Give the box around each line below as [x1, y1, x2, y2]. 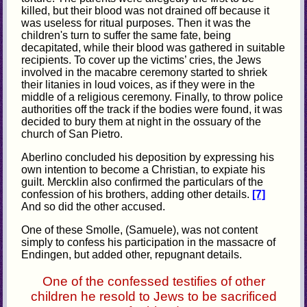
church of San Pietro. [21, 128, 123, 140]
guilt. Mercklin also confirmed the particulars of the [21, 176, 264, 188]
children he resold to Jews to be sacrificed [30, 288, 277, 304]
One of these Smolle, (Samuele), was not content [21, 224, 258, 236]
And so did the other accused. [21, 201, 166, 213]
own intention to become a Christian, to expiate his [21, 164, 266, 176]
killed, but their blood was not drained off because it [21, 5, 270, 17]
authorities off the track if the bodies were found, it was [21, 103, 283, 116]
